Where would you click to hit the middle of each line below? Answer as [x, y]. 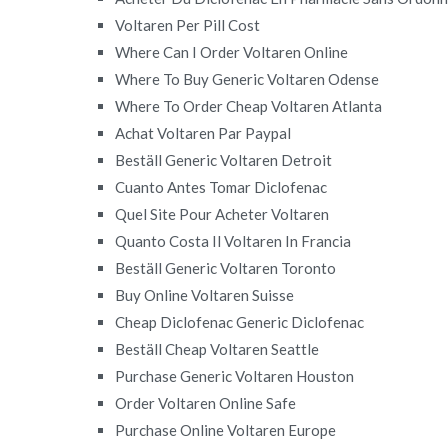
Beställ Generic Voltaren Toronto [226, 267]
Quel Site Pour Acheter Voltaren [222, 213]
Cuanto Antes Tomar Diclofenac [221, 186]
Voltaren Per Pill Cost [188, 24]
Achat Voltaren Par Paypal [203, 132]
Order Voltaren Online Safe [206, 402]
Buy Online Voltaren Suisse [205, 294]
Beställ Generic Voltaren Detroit [224, 159]
